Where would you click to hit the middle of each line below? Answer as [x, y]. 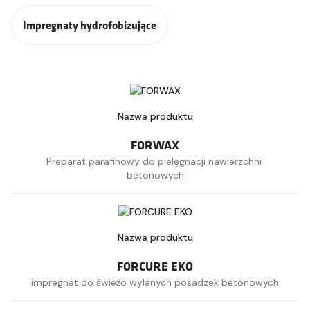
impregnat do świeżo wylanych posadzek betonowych [155, 282]
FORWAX [155, 145]
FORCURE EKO [155, 266]
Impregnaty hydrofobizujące [90, 25]
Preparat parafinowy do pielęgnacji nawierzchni [155, 161]
